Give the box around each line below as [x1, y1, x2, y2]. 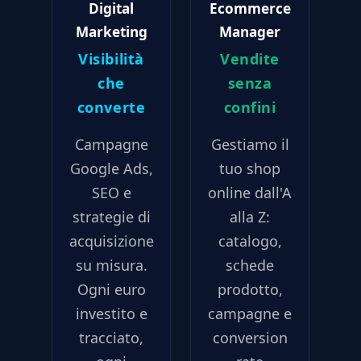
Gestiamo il [210, 135, 289, 155]
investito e [75, 304, 147, 324]
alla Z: [230, 207, 270, 227]
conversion [212, 328, 288, 348]
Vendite [220, 49, 280, 69]
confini [223, 98, 276, 118]
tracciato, [79, 328, 143, 348]
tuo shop [219, 159, 280, 179]
